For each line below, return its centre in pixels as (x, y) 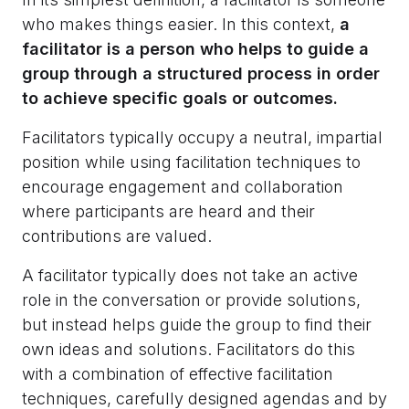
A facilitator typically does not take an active (190, 276)
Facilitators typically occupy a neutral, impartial (202, 138)
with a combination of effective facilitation (178, 374)
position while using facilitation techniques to (191, 163)
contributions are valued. (117, 236)
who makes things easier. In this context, (178, 25)
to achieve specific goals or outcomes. (180, 99)
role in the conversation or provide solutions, (191, 300)
